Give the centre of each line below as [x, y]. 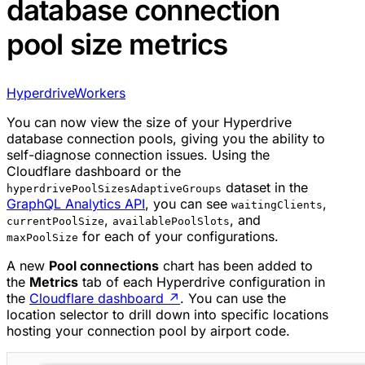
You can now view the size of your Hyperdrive [149, 123]
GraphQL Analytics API [76, 204]
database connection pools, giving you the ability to [166, 139]
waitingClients [277, 205]
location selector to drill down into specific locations [167, 315]
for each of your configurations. [178, 237]
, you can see [188, 204]
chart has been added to [236, 266]
